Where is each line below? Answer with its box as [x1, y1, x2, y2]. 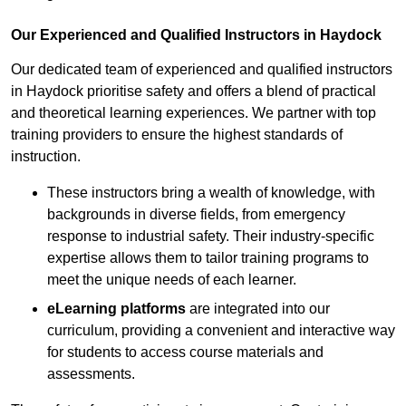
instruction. [11, 149, 81, 165]
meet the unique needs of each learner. [47, 272, 296, 288]
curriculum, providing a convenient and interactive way [47, 323, 395, 339]
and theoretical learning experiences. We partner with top [11, 105, 376, 121]
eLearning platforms [47, 301, 186, 317]
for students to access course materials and [47, 344, 324, 361]
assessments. [47, 366, 135, 382]
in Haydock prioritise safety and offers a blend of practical [11, 83, 376, 100]
